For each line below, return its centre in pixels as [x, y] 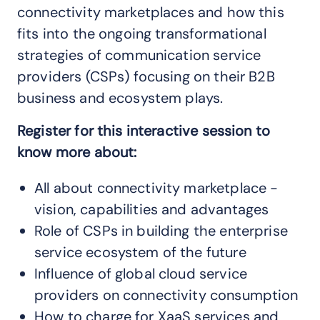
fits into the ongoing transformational [142, 34]
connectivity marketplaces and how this [151, 12]
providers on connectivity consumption [166, 295]
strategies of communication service [139, 55]
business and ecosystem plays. [120, 98]
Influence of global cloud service [141, 274]
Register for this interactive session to [144, 131]
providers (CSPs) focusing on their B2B [146, 77]
